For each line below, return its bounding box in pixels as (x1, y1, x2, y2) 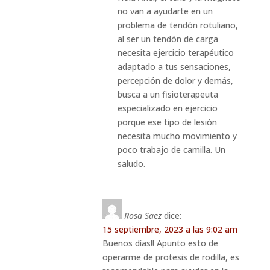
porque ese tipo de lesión (117, 116, 217, 128)
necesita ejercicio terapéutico (117, 46, 234, 58)
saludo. (117, 157, 145, 169)
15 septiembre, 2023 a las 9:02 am (102, 223, 237, 235)
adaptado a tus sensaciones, (117, 60, 231, 72)
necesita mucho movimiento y (117, 130, 237, 142)
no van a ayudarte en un (117, 5, 213, 17)
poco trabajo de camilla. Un (117, 143, 225, 155)
